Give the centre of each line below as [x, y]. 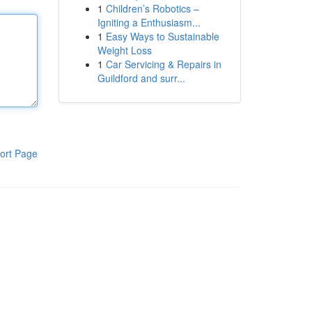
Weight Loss [124, 50]
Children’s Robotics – [152, 8]
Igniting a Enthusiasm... [149, 22]
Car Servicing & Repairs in [163, 64]
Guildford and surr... [141, 78]
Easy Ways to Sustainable [162, 36]
